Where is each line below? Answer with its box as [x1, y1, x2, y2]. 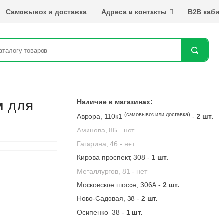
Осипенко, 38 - [77, 208, 127, 216]
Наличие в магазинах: [77, 98, 153, 106]
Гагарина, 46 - [77, 140, 125, 148]
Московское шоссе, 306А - [77, 181, 163, 189]
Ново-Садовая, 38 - [77, 195, 142, 202]
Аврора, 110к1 [77, 112, 125, 120]
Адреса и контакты [101, 7, 167, 16]
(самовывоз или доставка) [124, 111, 191, 117]
